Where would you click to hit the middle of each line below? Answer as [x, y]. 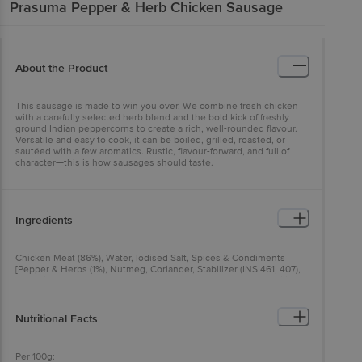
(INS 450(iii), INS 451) [60, 292]
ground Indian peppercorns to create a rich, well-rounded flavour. [156, 128]
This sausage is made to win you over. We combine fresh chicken [157, 106]
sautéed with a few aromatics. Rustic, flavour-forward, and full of [152, 151]
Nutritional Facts [57, 318]
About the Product [61, 68]
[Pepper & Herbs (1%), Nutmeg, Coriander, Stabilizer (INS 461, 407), [158, 269]
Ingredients [44, 220]
